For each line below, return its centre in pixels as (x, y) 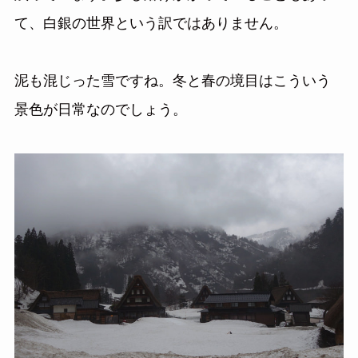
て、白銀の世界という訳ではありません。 (151, 24)
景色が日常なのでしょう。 (100, 110)
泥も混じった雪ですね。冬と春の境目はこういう (172, 81)
